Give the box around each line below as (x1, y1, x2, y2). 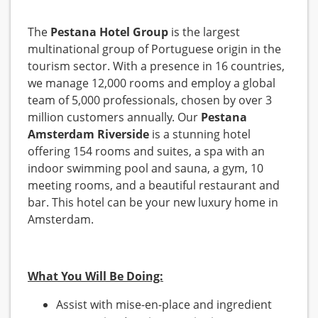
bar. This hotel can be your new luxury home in (28, 194, 278, 211)
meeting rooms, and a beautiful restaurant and (28, 177, 280, 194)
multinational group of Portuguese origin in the (28, 41, 281, 57)
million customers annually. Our (28, 109, 201, 126)
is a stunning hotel (149, 126, 251, 143)
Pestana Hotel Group (50, 24, 168, 40)
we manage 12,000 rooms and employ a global (28, 75, 275, 92)
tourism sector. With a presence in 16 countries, (28, 58, 285, 75)
